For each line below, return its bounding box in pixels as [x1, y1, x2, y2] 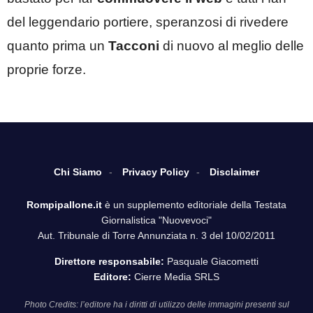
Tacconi [108, 38, 159, 53]
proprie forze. [7, 61, 86, 77]
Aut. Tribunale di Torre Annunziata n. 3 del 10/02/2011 [38, 230, 275, 242]
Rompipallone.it [27, 199, 102, 211]
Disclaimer [210, 166, 259, 178]
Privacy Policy [122, 166, 189, 178]
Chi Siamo [54, 166, 102, 178]
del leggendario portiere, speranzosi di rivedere [7, 14, 289, 29]
